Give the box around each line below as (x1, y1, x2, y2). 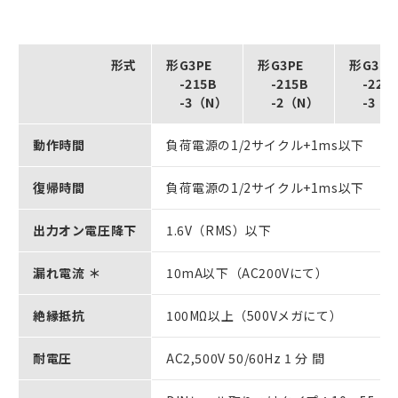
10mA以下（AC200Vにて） (166, 263, 329, 282)
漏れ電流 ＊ (33, 263, 101, 282)
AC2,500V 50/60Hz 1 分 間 (166, 348, 325, 367)
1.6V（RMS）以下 (166, 220, 272, 239)
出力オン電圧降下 (33, 220, 137, 239)
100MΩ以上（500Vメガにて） (166, 306, 343, 324)
